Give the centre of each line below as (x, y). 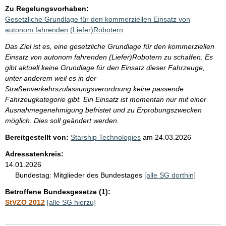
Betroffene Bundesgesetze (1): (58, 191)
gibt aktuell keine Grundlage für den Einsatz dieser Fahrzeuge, (105, 67)
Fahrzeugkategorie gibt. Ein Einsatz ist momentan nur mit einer (106, 99)
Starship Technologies (106, 137)
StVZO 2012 (25, 202)
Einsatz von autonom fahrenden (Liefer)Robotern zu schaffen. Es (109, 57)
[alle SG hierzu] (71, 202)
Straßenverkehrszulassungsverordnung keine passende (94, 89)
